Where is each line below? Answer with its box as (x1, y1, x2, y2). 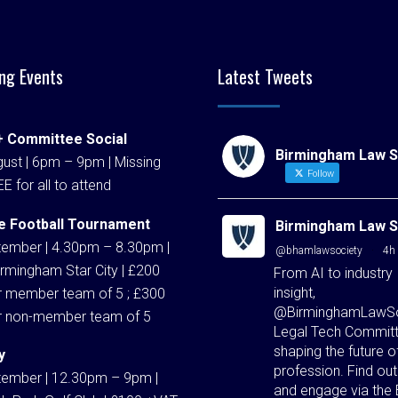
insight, (274, 284, 315, 302)
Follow (305, 168, 334, 180)
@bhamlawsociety (275, 244, 362, 258)
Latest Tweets (218, 62, 313, 90)
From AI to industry (274, 265, 393, 283)
